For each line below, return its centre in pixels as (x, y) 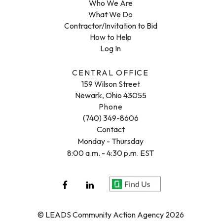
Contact (110, 129)
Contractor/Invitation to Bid (110, 26)
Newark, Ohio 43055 (110, 95)
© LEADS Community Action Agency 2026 (110, 214)
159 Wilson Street (110, 84)
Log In (110, 48)
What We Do (110, 14)
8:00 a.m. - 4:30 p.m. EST (110, 153)
